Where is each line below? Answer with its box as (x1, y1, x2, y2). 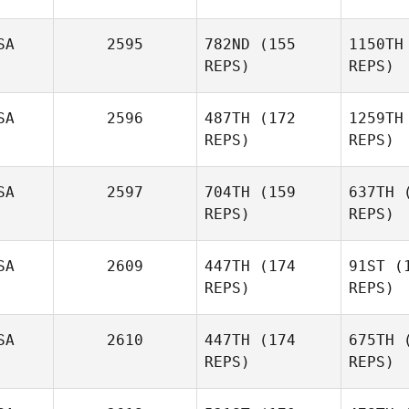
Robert (278, 354, 320, 370)
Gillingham (238, 372, 299, 388)
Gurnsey (243, 3, 295, 18)
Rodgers (243, 225, 295, 240)
